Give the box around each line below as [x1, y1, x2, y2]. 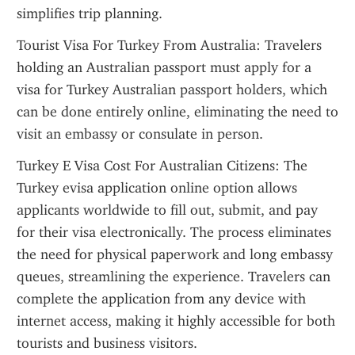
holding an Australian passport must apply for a [17, 59, 311, 76]
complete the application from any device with [17, 290, 306, 307]
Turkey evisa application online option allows [17, 179, 297, 197]
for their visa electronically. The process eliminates [17, 223, 331, 241]
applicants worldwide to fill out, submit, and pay [17, 201, 318, 219]
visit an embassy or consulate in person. [17, 125, 263, 143]
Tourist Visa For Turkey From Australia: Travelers [17, 36, 322, 54]
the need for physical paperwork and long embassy [17, 246, 333, 263]
